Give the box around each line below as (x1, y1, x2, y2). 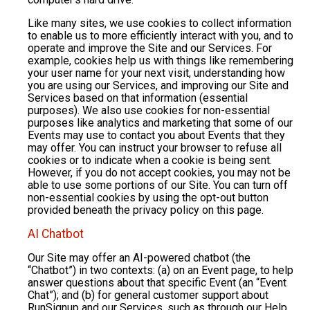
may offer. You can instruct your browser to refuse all (28, 141, 282, 155)
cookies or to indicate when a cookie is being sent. (28, 154, 272, 167)
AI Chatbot (28, 227, 84, 241)
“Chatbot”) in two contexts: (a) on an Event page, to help (28, 264, 293, 277)
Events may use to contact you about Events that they (28, 129, 285, 143)
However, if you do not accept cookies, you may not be (28, 166, 291, 180)
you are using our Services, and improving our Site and (28, 79, 289, 93)
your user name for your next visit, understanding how (28, 66, 285, 80)
